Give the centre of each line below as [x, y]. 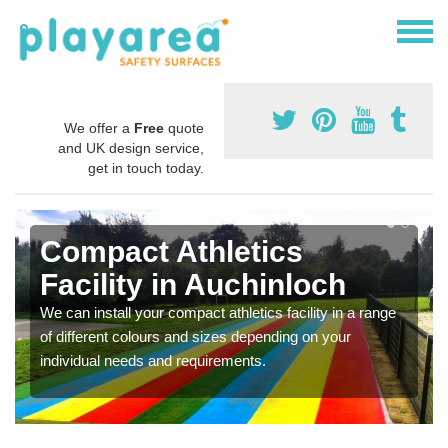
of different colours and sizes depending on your [195, 336]
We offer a [99, 127]
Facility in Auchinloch [193, 284]
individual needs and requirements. [153, 360]
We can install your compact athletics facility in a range [218, 312]
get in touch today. [146, 167]
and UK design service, [131, 147]
